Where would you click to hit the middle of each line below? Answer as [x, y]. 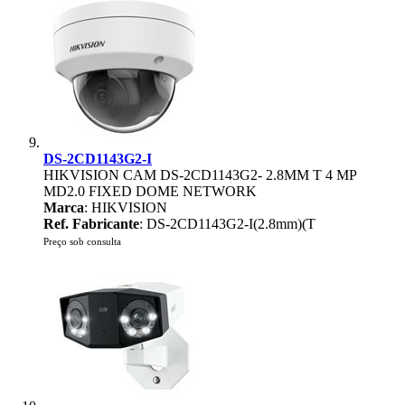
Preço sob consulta [82, 241]
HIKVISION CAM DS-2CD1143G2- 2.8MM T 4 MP [200, 175]
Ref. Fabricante [91, 224]
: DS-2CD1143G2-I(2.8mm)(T [227, 224]
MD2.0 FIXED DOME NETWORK [150, 191]
